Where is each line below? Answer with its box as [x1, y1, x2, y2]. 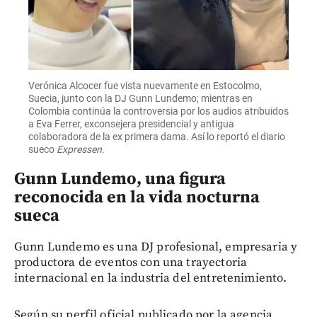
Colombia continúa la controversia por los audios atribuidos [28, 105, 289, 117]
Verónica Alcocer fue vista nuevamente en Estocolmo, [28, 80, 262, 92]
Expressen [57, 144, 102, 156]
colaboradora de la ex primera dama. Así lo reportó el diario [28, 131, 285, 143]
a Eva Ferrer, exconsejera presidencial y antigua [28, 118, 234, 130]
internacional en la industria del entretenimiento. [14, 270, 287, 287]
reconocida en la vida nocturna [14, 187, 260, 209]
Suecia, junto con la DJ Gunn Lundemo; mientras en [28, 93, 253, 105]
